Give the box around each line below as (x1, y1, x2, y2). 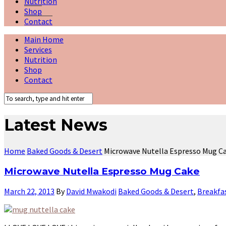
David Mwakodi (66, 186, 117, 197)
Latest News (4, 115, 107, 135)
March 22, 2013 (4, 186, 54, 197)
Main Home (24, 34, 64, 44)
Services (24, 44, 52, 54)
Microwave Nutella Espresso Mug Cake (4, 165, 200, 177)
